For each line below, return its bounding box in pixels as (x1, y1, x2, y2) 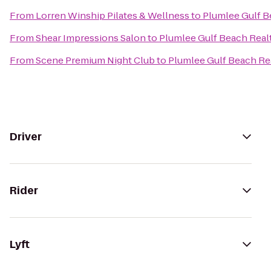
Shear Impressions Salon (36, 31, 146, 44)
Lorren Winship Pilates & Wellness (36, 9, 189, 22)
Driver (10, 129, 42, 144)
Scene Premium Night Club (36, 54, 155, 67)
